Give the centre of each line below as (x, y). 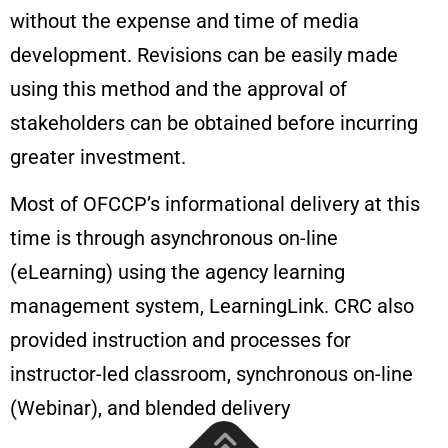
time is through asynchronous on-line (174, 237)
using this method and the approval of (178, 88)
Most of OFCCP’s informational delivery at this (215, 203)
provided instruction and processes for (180, 339)
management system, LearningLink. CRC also (212, 305)
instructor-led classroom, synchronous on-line (211, 373)
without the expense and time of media (184, 20)
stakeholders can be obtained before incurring (214, 122)
